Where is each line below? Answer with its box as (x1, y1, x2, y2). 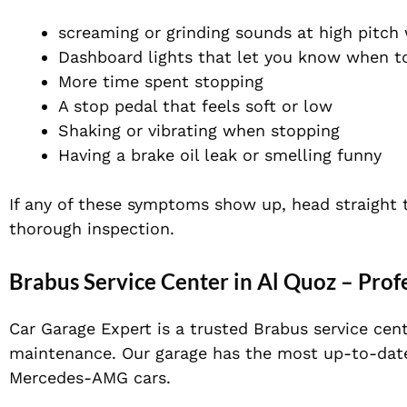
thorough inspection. (9, 219, 174, 239)
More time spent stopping (58, 72, 263, 92)
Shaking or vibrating (58, 121, 217, 141)
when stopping (217, 121, 340, 141)
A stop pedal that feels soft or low (58, 96, 333, 116)
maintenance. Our (9, 343, 155, 363)
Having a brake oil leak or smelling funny (58, 145, 382, 165)
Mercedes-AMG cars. (9, 368, 171, 388)
